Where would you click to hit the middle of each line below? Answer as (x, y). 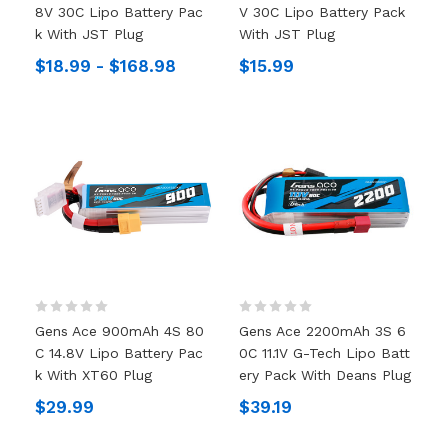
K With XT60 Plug (93, 374)
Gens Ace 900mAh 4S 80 (119, 330)
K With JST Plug (88, 33)
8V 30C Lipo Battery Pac (118, 11)
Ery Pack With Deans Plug (325, 374)
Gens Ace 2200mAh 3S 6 (322, 330)
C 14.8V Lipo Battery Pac (118, 352)
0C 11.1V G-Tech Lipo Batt (324, 352)
